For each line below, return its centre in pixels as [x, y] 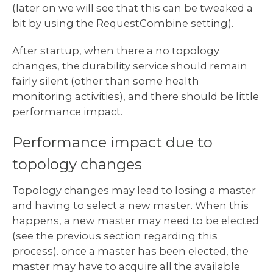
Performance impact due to [112, 142]
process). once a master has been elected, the [130, 251]
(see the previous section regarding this [115, 236]
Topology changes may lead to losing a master [134, 190]
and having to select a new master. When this [130, 205]
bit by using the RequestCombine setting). [123, 23]
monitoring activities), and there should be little [136, 96]
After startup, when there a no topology [116, 50]
